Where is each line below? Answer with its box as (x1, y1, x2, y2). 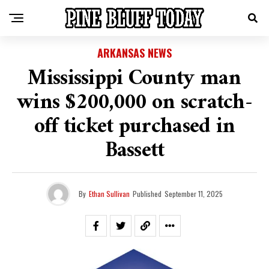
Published (133, 189, 162, 199)
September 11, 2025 (165, 189, 223, 199)
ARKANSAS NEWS (97, 45, 172, 61)
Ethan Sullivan (89, 189, 130, 199)
